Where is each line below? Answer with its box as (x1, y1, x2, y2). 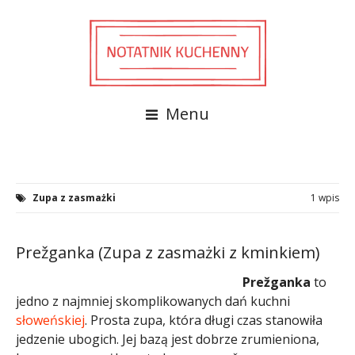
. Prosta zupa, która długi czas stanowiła (85, 311, 323, 329)
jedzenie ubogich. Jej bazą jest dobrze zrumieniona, (16, 330, 319, 348)
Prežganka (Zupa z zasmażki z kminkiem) (16, 241, 320, 263)
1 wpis (311, 190, 339, 204)
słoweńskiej (16, 311, 85, 329)
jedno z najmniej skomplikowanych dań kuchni (16, 292, 290, 310)
